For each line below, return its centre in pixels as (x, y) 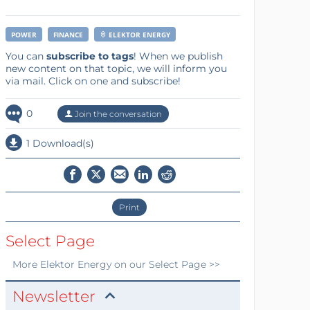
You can (26, 56)
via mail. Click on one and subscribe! (93, 81)
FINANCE (68, 34)
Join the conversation (117, 113)
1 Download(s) (60, 143)
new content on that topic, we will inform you (116, 68)
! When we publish (178, 56)
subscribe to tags (90, 56)
